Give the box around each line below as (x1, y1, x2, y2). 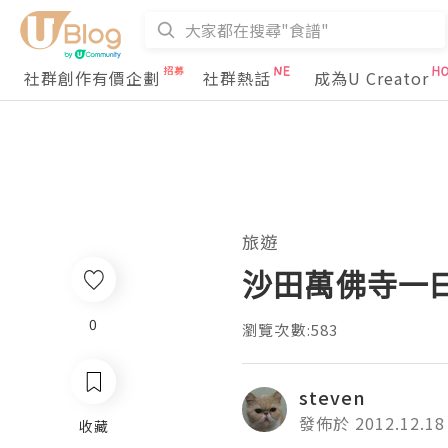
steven (299, 384, 366, 410)
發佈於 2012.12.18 (299, 411, 445, 435)
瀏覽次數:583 (242, 319, 339, 340)
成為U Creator (314, 66, 429, 90)
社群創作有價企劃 (24, 66, 160, 90)
